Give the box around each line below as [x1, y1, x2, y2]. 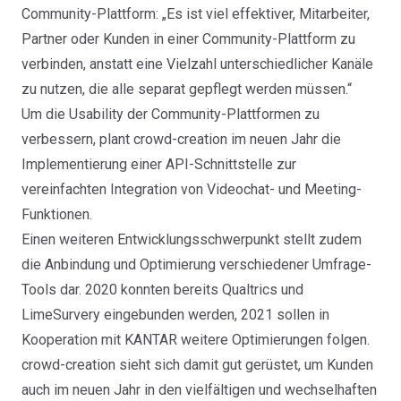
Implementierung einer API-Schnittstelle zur [21, 156, 296, 174]
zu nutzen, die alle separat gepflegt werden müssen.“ [21, 81, 352, 98]
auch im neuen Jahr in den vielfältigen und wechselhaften [21, 381, 377, 399]
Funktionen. [21, 206, 92, 224]
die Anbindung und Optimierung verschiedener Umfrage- [21, 256, 371, 274]
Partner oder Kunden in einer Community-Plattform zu [21, 30, 355, 48]
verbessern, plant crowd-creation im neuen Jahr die [21, 131, 341, 149]
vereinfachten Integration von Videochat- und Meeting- [21, 181, 362, 199]
